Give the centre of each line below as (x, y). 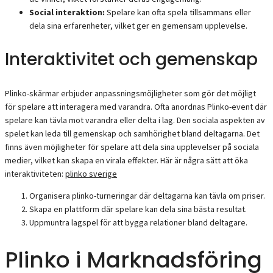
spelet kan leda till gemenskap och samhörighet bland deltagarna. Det (132, 133)
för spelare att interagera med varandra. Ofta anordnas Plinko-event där (136, 106)
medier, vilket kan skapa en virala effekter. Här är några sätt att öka (126, 160)
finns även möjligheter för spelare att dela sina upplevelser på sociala (132, 147)
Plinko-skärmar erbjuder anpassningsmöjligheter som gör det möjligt (130, 93)
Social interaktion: (67, 12)
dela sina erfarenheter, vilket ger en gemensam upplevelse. (138, 25)
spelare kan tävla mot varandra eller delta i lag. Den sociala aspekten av (135, 120)
